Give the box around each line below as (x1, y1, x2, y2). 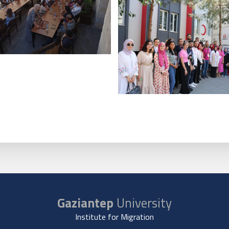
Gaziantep (57, 193, 113, 213)
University (113, 193, 172, 213)
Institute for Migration (75, 210, 154, 223)
